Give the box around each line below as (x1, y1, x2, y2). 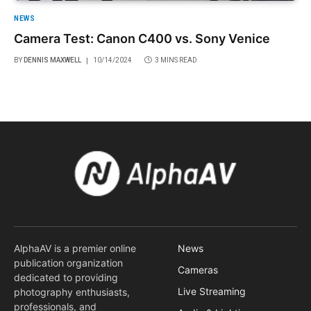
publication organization (14, 256, 123, 269)
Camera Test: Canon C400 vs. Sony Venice (14, 31, 270, 47)
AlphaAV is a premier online (14, 242, 136, 254)
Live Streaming (178, 285, 246, 297)
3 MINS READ (155, 56, 197, 65)
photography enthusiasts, (14, 285, 130, 298)
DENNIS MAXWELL (24, 56, 81, 65)
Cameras (178, 263, 218, 276)
